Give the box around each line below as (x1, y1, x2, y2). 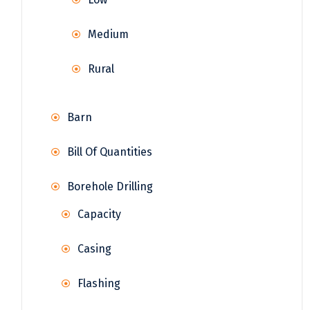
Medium (88, 28, 129, 42)
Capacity (77, 208, 121, 221)
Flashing (77, 277, 120, 291)
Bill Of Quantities (67, 145, 152, 159)
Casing (77, 242, 111, 256)
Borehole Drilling (67, 180, 153, 194)
